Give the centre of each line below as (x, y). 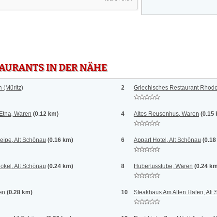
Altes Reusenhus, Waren (166, 114)
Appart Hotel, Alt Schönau (167, 140)
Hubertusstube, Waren (163, 166)
